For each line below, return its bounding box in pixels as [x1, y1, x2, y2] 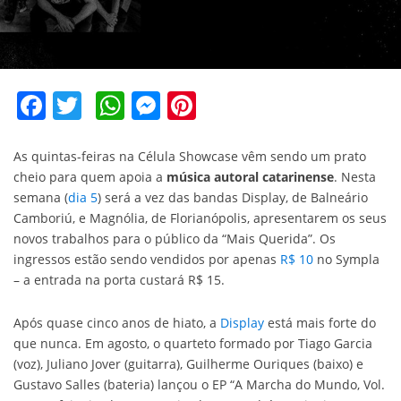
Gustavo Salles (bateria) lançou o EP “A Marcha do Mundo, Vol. [13, 375, 385, 393]
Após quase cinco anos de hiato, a [13, 313, 220, 331]
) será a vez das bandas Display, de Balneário [98, 188, 368, 206]
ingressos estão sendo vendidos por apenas [13, 250, 280, 268]
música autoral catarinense [166, 167, 334, 185]
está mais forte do [264, 313, 376, 331]
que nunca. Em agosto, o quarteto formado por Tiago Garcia [13, 334, 372, 352]
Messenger [160, 85, 307, 124]
